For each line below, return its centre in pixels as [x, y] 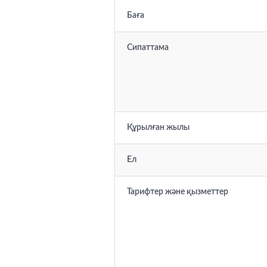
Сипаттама [148, 48]
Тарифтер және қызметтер [178, 192]
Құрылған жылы [158, 128]
